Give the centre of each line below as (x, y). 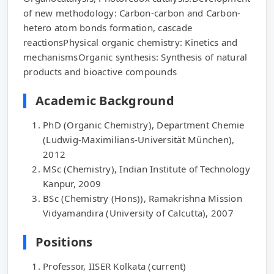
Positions (64, 242)
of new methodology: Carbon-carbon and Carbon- (132, 13)
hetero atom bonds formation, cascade (108, 28)
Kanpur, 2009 (72, 183)
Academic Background (105, 101)
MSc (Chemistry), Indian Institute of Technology (146, 169)
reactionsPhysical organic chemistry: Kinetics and (131, 42)
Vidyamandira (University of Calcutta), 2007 (138, 213)
